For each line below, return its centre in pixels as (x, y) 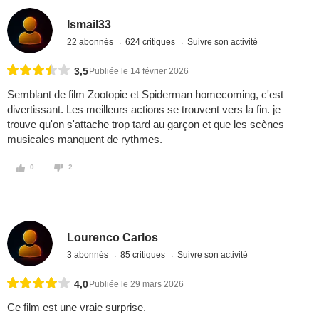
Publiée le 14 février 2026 (139, 72)
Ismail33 (89, 24)
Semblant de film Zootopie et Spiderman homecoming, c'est (145, 95)
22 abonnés (91, 42)
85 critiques (144, 255)
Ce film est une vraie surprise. (77, 308)
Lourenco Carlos (113, 237)
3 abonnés (89, 255)
